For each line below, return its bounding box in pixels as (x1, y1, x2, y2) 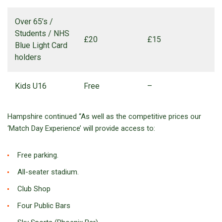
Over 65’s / (15, 17, 53, 27)
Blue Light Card (15, 41, 67, 51)
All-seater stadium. (17, 167, 79, 177)
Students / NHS (15, 29, 69, 39)
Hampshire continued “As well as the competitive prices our (7, 112, 201, 121)
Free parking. (17, 151, 58, 160)
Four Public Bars (17, 201, 70, 211)
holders (15, 53, 41, 62)
